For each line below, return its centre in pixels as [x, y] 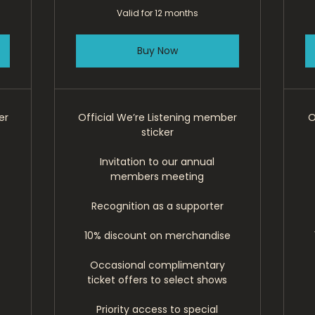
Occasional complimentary [157, 265]
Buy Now [157, 51]
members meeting [157, 176]
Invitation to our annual [157, 162]
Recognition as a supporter [157, 206]
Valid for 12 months [157, 13]
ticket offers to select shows [157, 280]
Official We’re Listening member [157, 117]
